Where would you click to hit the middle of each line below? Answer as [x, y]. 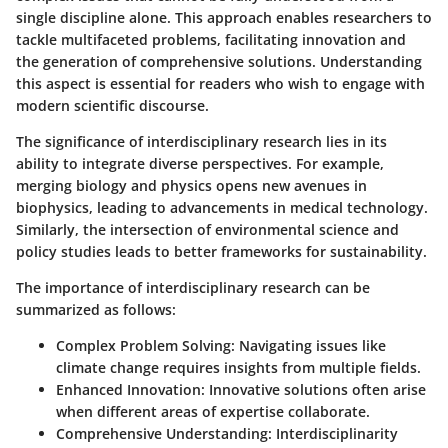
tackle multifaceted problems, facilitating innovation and [211, 39]
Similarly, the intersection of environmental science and [207, 229]
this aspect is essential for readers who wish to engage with [220, 83]
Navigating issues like [310, 345]
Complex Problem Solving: [145, 345]
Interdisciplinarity [335, 433]
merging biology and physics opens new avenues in [191, 185]
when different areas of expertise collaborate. [213, 411]
